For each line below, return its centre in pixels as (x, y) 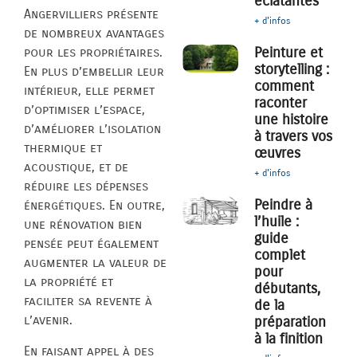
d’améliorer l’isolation (92, 129)
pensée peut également (91, 244)
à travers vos (294, 137)
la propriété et (69, 282)
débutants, (288, 289)
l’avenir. (48, 320)
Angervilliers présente (91, 14)
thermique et (63, 148)
